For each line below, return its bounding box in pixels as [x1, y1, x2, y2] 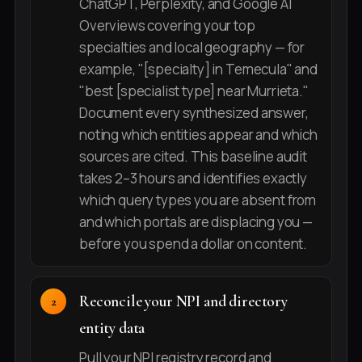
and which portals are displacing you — [79, 213, 313, 232]
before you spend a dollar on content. [79, 234, 308, 254]
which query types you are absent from [79, 191, 317, 210]
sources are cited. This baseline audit [79, 147, 307, 166]
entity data [79, 318, 145, 339]
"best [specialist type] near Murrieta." [79, 82, 309, 101]
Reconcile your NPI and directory [79, 292, 288, 312]
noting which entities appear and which [79, 125, 318, 145]
